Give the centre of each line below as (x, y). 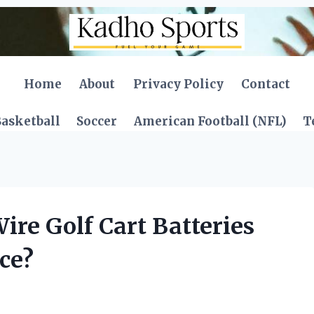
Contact (266, 84)
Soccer (97, 122)
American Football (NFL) (210, 122)
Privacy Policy (178, 84)
